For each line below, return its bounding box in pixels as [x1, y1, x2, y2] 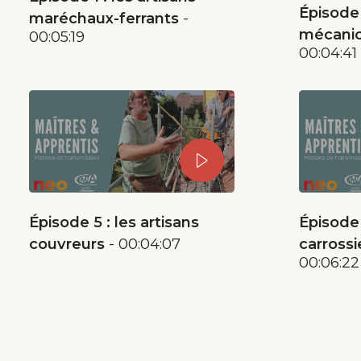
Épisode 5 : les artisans [29, 212, 200, 231]
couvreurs [29, 234, 106, 253]
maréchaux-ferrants [29, 9, 180, 28]
